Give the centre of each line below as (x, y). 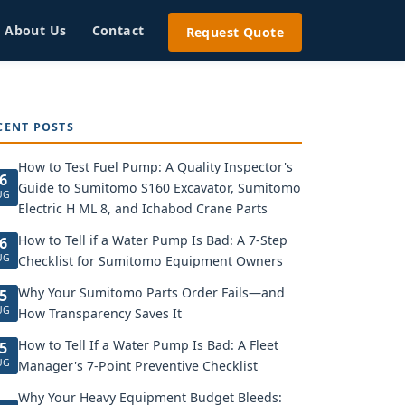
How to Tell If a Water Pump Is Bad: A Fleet (148, 345)
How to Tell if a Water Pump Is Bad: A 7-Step (153, 240)
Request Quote (235, 32)
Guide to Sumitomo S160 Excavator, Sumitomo (160, 188)
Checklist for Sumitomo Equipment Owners (151, 261)
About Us (36, 30)
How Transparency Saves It (100, 313)
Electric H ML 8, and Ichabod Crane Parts (143, 208)
